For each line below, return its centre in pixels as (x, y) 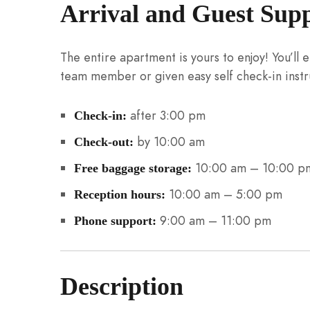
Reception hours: (119, 194)
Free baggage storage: (133, 168)
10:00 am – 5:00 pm (224, 194)
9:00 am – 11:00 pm (213, 220)
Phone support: (115, 220)
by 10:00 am (169, 141)
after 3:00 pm (166, 115)
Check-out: (103, 142)
